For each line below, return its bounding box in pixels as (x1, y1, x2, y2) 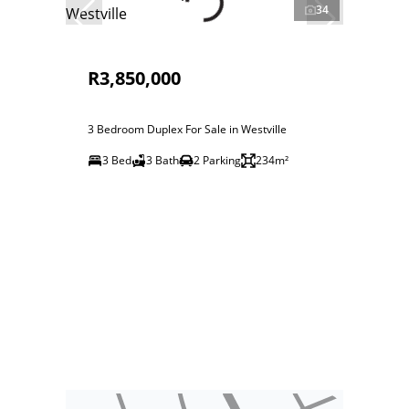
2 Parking (194, 152, 241, 168)
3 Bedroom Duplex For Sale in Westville (88, 121, 287, 137)
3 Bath (146, 152, 179, 168)
